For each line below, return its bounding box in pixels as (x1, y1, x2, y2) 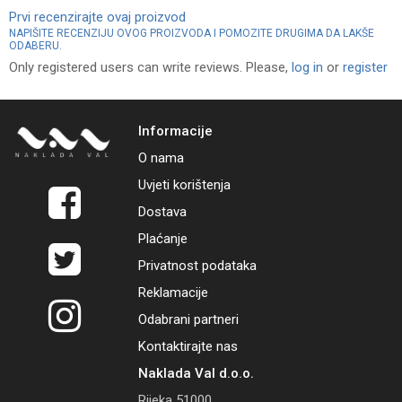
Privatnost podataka (138, 258, 258, 274)
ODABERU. (9, 39, 62, 52)
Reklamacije (138, 284, 209, 301)
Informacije (138, 123, 214, 139)
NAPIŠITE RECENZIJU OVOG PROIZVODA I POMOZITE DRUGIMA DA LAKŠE (9, 27, 374, 39)
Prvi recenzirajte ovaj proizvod (9, 9, 186, 25)
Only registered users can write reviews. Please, (9, 59, 292, 75)
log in (292, 59, 323, 75)
